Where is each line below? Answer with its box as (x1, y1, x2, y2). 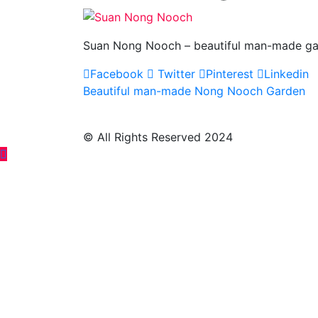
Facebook (90, 66, 143, 81)
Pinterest (206, 66, 253, 81)
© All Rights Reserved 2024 (83, 130, 233, 144)
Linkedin (264, 66, 309, 81)
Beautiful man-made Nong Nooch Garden (83, 83, 305, 98)
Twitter (154, 66, 195, 81)
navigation (82, 107, 194, 136)
